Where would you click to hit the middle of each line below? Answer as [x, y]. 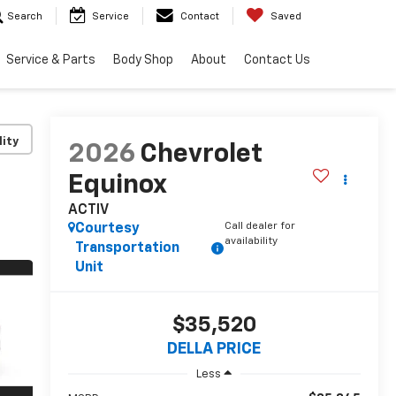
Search [25, 17]
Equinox [117, 186]
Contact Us [277, 61]
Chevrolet [201, 155]
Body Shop [143, 61]
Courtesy [107, 229]
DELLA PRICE [214, 350]
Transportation [127, 249]
